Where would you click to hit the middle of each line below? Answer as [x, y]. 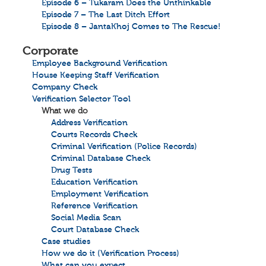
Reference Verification [94, 206]
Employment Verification [100, 194]
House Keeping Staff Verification [96, 75]
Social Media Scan [86, 218]
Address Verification [89, 123]
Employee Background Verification [100, 64]
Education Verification [94, 182]
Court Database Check [95, 230]
